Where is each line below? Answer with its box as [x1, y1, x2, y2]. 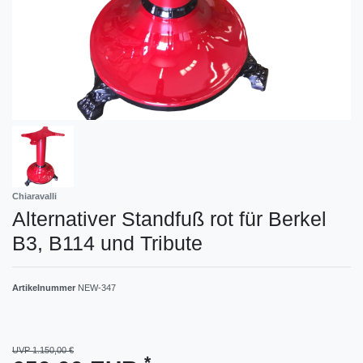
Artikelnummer [12, 282, 78, 293]
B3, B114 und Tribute [12, 231, 203, 254]
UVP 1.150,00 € [12, 344, 74, 355]
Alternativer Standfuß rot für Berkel [12, 207, 327, 230]
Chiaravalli [12, 190, 57, 201]
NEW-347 [78, 282, 116, 293]
